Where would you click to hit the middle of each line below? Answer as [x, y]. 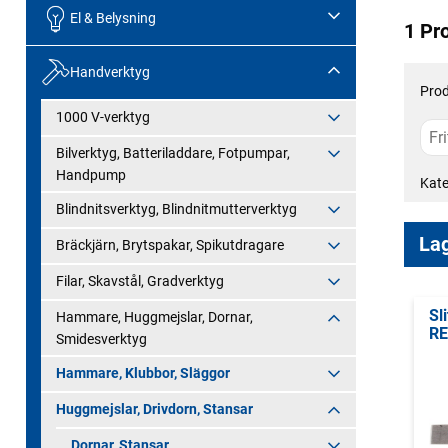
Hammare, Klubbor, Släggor [143, 372]
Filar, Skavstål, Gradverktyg [140, 280]
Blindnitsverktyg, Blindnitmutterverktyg [176, 208]
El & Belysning [112, 18]
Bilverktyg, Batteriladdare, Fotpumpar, [173, 152]
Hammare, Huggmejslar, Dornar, [154, 316]
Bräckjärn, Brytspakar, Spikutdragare [170, 244]
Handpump [91, 174]
